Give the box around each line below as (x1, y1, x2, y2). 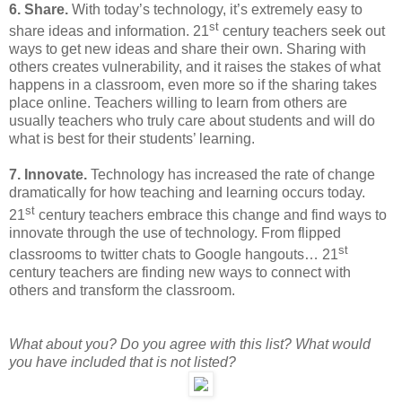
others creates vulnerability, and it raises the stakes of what (9, 59, 380, 75)
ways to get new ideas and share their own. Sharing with (9, 41, 366, 57)
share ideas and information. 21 (9, 23, 209, 39)
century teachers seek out (219, 23, 385, 39)
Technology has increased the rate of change (87, 167, 375, 183)
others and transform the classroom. (9, 282, 235, 298)
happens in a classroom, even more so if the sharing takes (9, 77, 377, 93)
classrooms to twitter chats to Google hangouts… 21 (9, 246, 338, 262)
